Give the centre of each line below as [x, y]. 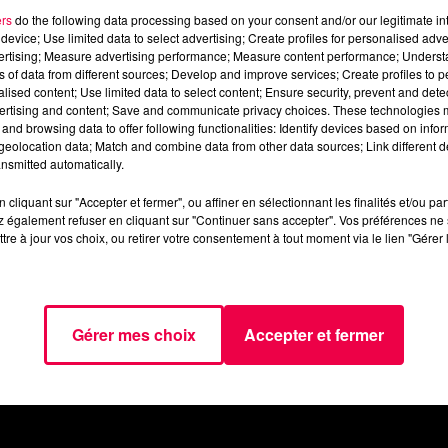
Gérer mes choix [134, 334]
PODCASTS [285, 259]
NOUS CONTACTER [224, 309]
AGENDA [81, 259]
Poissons [188, 45]
